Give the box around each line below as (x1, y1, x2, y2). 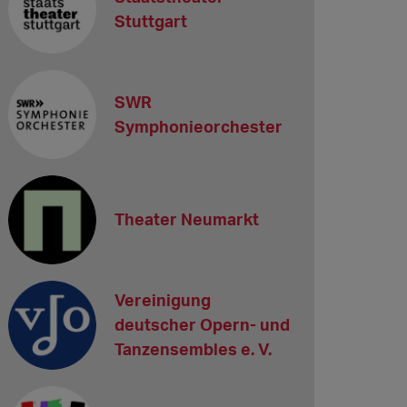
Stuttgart (114, 11, 188, 32)
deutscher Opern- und (114, 314, 291, 335)
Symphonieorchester (114, 116, 283, 137)
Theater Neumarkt (114, 209, 260, 230)
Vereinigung (114, 290, 212, 311)
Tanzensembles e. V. (114, 339, 273, 360)
